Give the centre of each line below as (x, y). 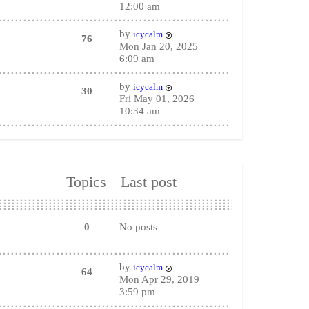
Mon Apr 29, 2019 (159, 279)
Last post (149, 182)
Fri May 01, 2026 (157, 99)
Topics (86, 182)
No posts (138, 227)
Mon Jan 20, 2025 (158, 46)
